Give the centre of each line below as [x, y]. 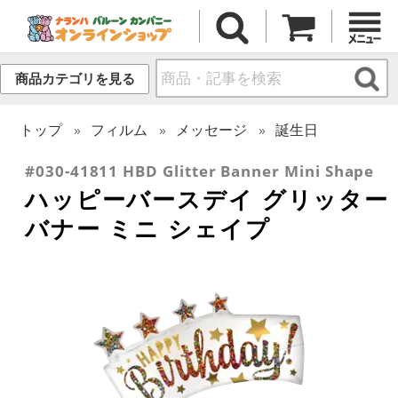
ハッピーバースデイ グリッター [207, 199]
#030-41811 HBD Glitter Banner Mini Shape [200, 171]
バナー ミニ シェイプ [148, 228]
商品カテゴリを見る [75, 79]
